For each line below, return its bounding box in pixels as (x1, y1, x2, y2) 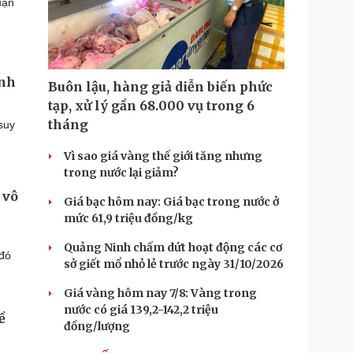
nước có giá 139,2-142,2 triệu (64, 303, 218, 317)
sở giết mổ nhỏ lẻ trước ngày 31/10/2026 (64, 257, 284, 271)
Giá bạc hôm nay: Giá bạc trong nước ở (64, 195, 279, 209)
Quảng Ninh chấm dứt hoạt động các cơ (64, 240, 282, 255)
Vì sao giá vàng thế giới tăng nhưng (64, 149, 262, 163)
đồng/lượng (64, 319, 130, 333)
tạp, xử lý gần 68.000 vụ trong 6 (48, 98, 255, 113)
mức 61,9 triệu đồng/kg (64, 211, 193, 225)
